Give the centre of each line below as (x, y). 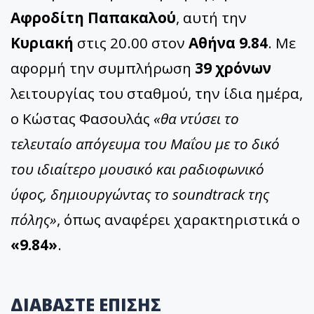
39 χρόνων (233, 68)
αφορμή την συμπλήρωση (103, 68)
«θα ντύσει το (196, 119)
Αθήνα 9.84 (228, 43)
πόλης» (34, 220)
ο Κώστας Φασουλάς (82, 119)
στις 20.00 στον (131, 43)
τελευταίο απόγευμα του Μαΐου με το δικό (145, 144)
